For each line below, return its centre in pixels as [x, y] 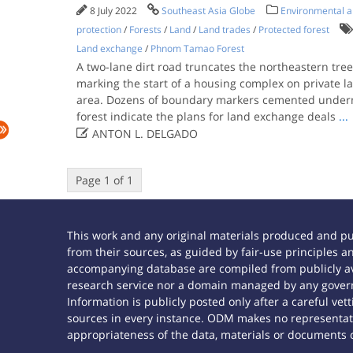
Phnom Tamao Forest [197, 48]
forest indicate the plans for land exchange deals [207, 116]
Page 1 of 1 [104, 180]
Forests [145, 30]
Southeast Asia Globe [208, 11]
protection [98, 30]
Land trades [224, 30]
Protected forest [294, 30]
